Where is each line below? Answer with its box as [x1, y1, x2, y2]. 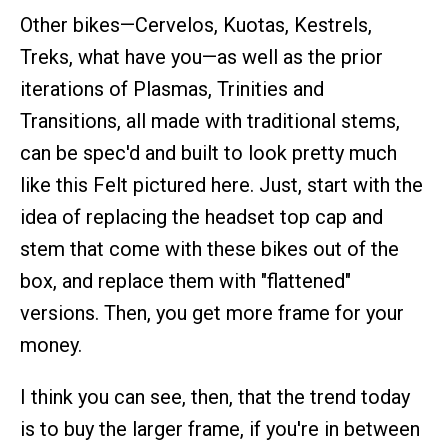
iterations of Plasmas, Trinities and [20, 77, 324, 101]
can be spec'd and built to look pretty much [20, 141, 397, 165]
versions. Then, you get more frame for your [20, 301, 404, 325]
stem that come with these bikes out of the [20, 237, 399, 261]
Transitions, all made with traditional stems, [20, 109, 400, 133]
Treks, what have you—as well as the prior [20, 45, 383, 69]
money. [20, 333, 82, 357]
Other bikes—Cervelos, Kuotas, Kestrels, [20, 13, 372, 37]
